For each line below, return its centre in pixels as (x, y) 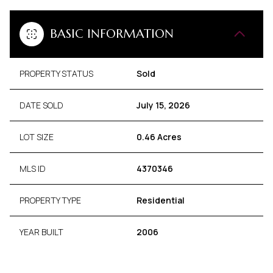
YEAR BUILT (41, 232)
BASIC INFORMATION (112, 34)
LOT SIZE (37, 136)
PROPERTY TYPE (50, 200)
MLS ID (33, 168)
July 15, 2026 (163, 105)
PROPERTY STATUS (56, 73)
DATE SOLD (41, 105)
